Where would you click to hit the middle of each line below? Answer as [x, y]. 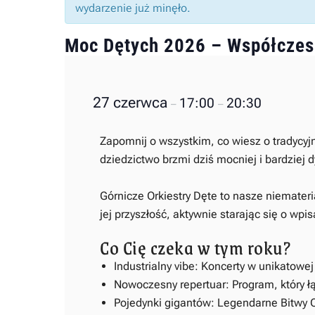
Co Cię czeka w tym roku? [195, 247]
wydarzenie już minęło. [133, 8]
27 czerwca [132, 103]
